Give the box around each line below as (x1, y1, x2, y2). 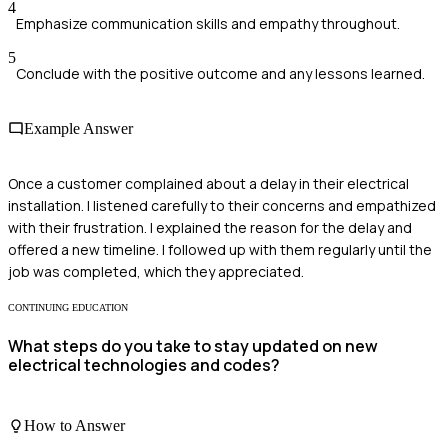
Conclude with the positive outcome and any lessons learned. (16, 63, 425, 83)
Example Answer (24, 120, 133, 138)
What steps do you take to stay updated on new (8, 334, 378, 357)
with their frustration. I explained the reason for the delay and (8, 218, 412, 238)
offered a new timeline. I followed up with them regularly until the (8, 240, 432, 260)
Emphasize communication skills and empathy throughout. (16, 13, 400, 33)
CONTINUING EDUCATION (8, 302, 128, 314)
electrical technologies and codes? (8, 353, 280, 376)
